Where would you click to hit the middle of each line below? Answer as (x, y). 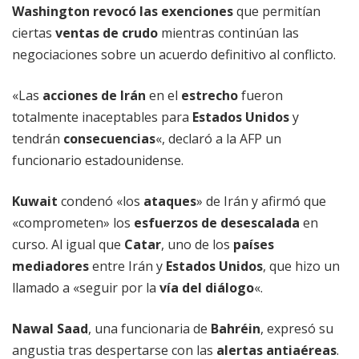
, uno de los (197, 245)
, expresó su (297, 329)
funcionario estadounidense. (98, 161)
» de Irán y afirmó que (261, 202)
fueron (260, 96)
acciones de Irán (94, 96)
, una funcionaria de (149, 329)
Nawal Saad (50, 329)
